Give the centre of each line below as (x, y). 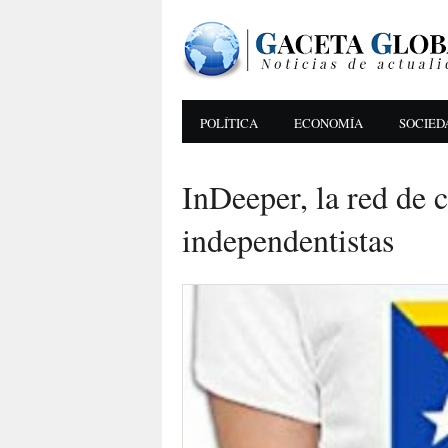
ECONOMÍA (328, 123)
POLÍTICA (229, 123)
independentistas (288, 239)
